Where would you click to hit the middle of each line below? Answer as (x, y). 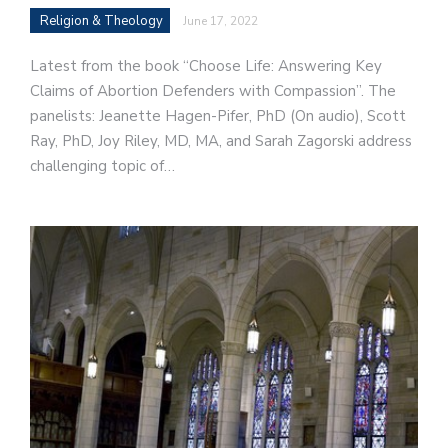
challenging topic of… (102, 165)
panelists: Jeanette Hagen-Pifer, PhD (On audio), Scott (218, 115)
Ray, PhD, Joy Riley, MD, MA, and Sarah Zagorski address (221, 140)
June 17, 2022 (220, 20)
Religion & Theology (101, 20)
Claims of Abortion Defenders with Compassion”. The (213, 90)
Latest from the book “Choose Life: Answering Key (206, 65)
